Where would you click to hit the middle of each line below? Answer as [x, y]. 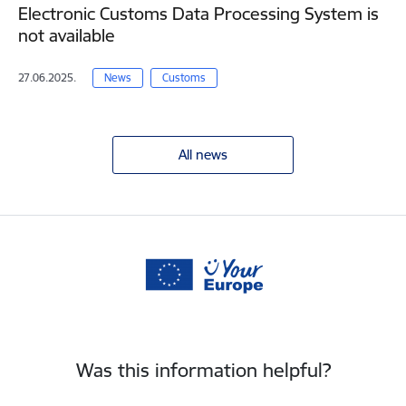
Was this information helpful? [203, 371]
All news [203, 155]
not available [67, 36]
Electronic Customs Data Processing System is [198, 14]
